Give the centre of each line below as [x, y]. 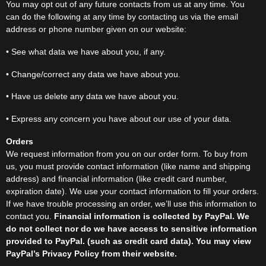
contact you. [30, 216]
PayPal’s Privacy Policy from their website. [91, 253]
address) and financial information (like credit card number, [116, 178]
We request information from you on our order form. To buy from [127, 153]
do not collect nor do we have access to [88, 228]
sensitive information [214, 228]
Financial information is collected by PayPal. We [152, 216]
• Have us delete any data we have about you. [92, 96]
